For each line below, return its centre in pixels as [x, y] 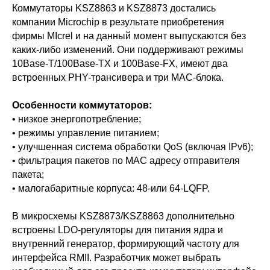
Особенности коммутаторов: [82, 105]
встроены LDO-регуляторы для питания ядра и [118, 230]
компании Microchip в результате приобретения [118, 22]
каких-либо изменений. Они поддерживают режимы [128, 49]
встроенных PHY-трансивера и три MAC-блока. [118, 77]
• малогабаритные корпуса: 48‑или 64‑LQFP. [111, 188]
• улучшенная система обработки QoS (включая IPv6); [133, 146]
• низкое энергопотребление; [77, 119]
